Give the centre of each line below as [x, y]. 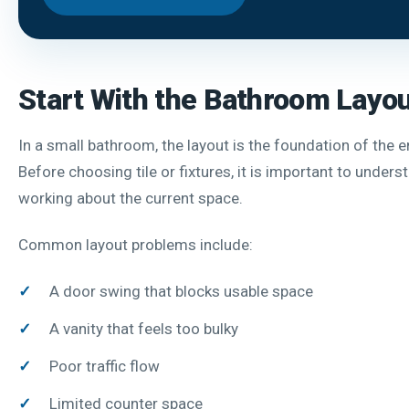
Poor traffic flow [105, 366]
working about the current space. [131, 198]
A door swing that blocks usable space [181, 291]
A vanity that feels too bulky [144, 328]
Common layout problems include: [136, 244]
